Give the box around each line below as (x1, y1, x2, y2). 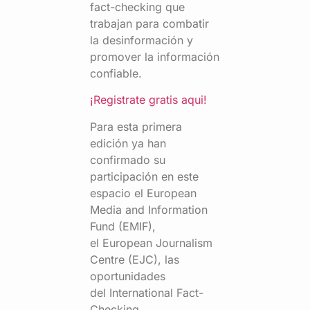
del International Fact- (90, 285, 203, 300)
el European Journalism (90, 235, 212, 250)
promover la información (90, 49, 219, 64)
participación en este (90, 169, 199, 183)
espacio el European (90, 185, 197, 200)
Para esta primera (90, 119, 182, 134)
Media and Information (90, 202, 208, 217)
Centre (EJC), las (90, 252, 179, 266)
